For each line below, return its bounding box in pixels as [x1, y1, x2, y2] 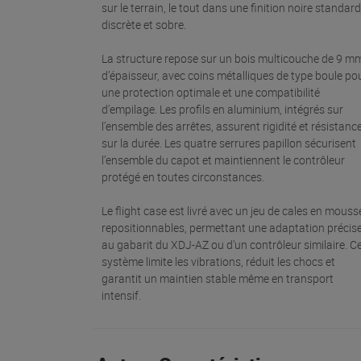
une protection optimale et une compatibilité [102, 84, 320, 100]
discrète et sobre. [102, 16, 189, 32]
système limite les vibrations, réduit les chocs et [102, 253, 335, 269]
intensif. [102, 287, 143, 303]
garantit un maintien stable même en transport [102, 270, 334, 286]
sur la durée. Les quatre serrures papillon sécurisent [102, 135, 356, 151]
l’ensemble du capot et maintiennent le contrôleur [102, 151, 345, 168]
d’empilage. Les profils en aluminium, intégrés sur [102, 101, 343, 117]
